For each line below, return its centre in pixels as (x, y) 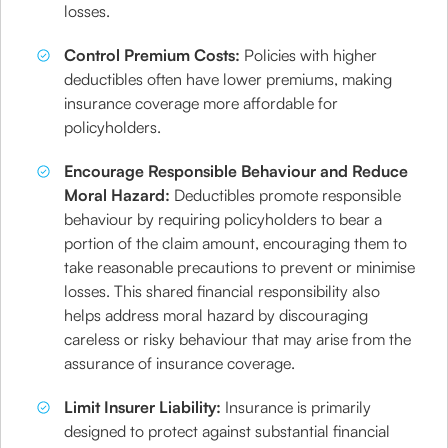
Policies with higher (309, 55)
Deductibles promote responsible (286, 195)
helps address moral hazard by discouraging (216, 315)
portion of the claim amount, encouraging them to (236, 243)
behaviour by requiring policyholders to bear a (223, 219)
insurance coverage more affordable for (201, 103)
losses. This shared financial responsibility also (222, 291)
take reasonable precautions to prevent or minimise (240, 267)
